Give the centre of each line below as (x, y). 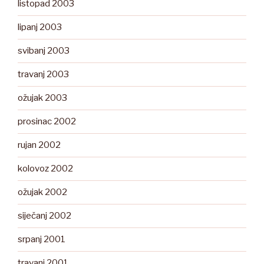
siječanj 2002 (44, 216)
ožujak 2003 (42, 98)
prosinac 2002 (47, 122)
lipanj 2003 (40, 27)
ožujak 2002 (42, 192)
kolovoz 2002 (45, 169)
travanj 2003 (43, 75)
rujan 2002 (39, 145)
